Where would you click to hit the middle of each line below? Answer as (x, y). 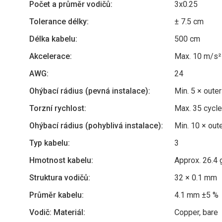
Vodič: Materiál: (57, 212)
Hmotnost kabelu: (61, 160)
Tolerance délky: (59, 22)
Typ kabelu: (50, 143)
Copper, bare (196, 212)
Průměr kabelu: (56, 195)
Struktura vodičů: (60, 178)
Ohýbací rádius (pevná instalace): (90, 91)
